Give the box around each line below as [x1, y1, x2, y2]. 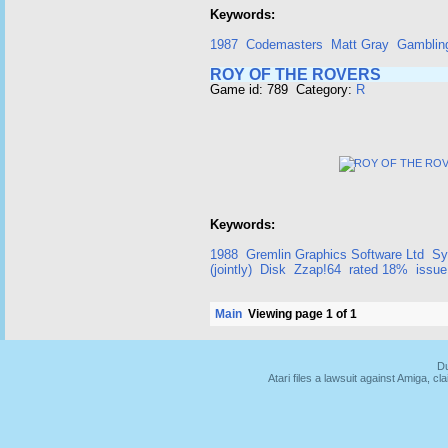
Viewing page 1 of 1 [242, 307, 357, 321]
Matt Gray [331, 37, 389, 52]
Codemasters [246, 37, 323, 52]
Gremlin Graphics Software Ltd [246, 247, 424, 262]
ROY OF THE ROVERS [210, 66, 381, 83]
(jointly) [210, 262, 252, 277]
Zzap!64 [294, 262, 341, 277]
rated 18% [349, 262, 408, 277]
